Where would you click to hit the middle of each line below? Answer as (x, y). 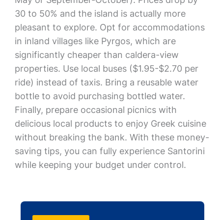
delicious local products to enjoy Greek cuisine (110, 124)
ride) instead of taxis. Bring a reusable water (106, 82)
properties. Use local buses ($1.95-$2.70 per (106, 69)
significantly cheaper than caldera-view (96, 55)
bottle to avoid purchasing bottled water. (100, 96)
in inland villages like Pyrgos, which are (95, 41)
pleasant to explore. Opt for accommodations (110, 27)
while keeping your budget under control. (100, 165)
